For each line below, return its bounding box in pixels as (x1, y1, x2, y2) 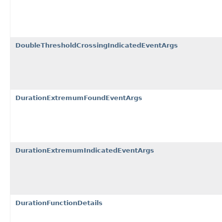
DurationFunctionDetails (15, 199, 103, 207)
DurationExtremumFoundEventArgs (15, 94, 142, 102)
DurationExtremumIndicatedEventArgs (15, 146, 154, 154)
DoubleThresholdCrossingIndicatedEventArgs (15, 41, 178, 49)
